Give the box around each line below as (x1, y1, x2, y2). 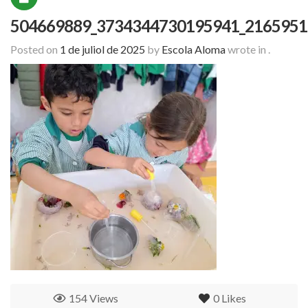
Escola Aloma (162, 43, 225, 56)
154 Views (69, 291, 118, 305)
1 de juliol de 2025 (60, 43, 145, 56)
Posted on (10, 43, 60, 56)
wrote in (225, 43, 268, 56)
